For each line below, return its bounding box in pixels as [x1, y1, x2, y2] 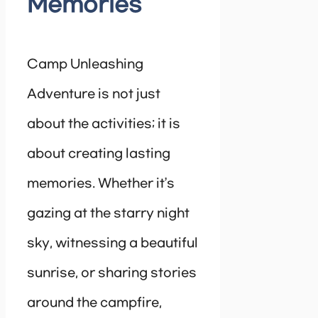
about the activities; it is [27, 117, 180, 132]
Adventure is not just [27, 87, 160, 102]
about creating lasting [27, 147, 170, 162]
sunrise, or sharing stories [27, 266, 197, 281]
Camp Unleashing [27, 57, 143, 72]
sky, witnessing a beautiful [27, 236, 198, 251]
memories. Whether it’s [27, 177, 175, 192]
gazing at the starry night [27, 207, 190, 221]
